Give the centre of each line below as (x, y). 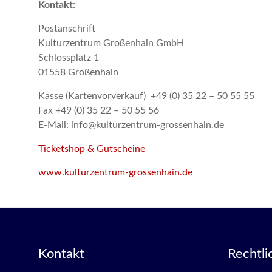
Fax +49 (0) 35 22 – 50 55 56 (99, 110)
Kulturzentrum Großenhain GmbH (111, 43)
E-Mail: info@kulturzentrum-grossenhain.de (131, 125)
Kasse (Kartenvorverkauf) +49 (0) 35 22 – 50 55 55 (146, 96)
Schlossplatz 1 (69, 58)
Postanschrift (67, 29)
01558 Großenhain (78, 72)
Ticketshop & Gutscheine (92, 149)
